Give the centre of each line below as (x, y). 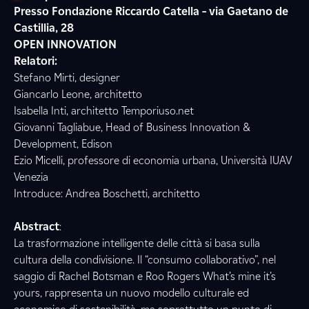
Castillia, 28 (44, 28)
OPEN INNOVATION (65, 44)
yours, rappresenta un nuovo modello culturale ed (131, 293)
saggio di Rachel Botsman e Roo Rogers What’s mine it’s (145, 276)
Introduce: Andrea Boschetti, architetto (107, 193)
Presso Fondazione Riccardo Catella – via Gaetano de (151, 11)
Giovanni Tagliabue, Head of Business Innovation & (132, 127)
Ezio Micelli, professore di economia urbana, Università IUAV (153, 160)
